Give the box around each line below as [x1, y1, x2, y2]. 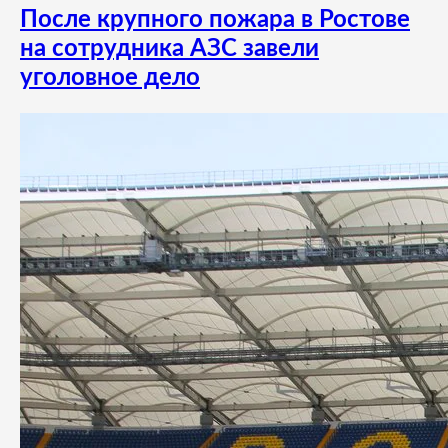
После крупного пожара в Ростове [20, 8, 410, 33]
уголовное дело [20, 66, 200, 91]
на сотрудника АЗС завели [20, 37, 319, 62]
